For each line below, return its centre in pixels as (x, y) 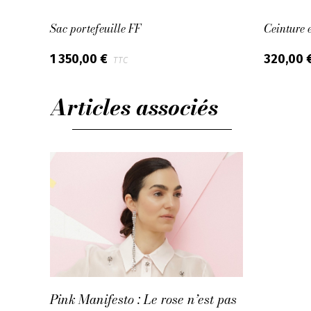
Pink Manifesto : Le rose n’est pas (143, 299)
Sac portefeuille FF (95, 28)
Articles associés (134, 108)
